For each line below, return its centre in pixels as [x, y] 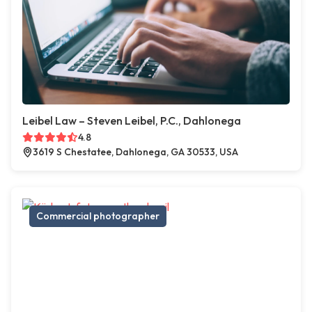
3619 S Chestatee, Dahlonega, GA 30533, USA [135, 152]
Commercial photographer [98, 216]
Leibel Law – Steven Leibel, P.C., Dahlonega [132, 120]
